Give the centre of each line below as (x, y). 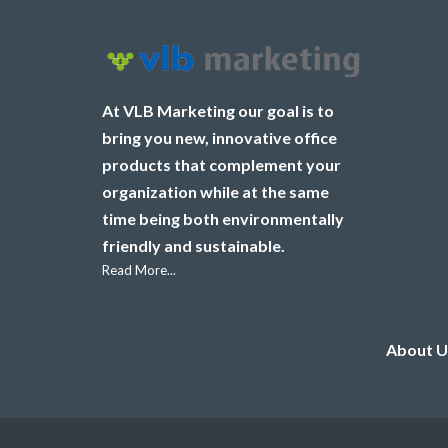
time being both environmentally (223, 218)
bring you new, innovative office (219, 137)
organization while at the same (215, 191)
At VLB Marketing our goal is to (218, 110)
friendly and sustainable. (193, 245)
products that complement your (221, 164)
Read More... (139, 269)
